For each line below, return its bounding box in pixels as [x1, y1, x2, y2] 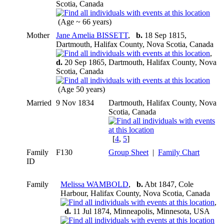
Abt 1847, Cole [143, 179, 193, 188]
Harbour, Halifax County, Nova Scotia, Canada [60, 188, 210, 197]
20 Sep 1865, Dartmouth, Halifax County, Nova [62, 57, 216, 66]
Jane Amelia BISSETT [56, 30, 128, 39]
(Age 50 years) [56, 84, 107, 93]
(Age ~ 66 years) [56, 17, 113, 26]
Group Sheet [108, 147, 148, 156]
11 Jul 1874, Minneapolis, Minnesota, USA [71, 206, 209, 215]
